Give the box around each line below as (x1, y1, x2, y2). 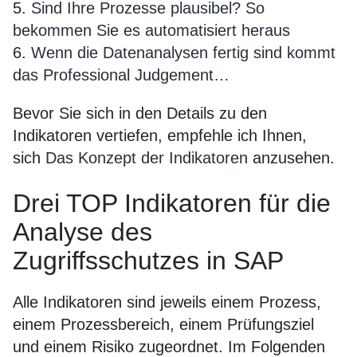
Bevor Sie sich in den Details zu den (13, 104, 267, 122)
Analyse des (13, 218, 152, 246)
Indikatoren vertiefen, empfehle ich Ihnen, (13, 127, 307, 144)
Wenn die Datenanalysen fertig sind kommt (31, 44, 335, 61)
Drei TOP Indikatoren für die (13, 189, 331, 218)
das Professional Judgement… (13, 66, 229, 84)
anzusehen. (248, 149, 335, 167)
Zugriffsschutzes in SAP (13, 246, 284, 275)
